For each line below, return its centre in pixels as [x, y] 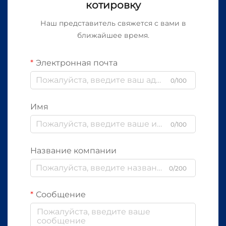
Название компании [73, 150]
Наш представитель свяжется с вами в [113, 23]
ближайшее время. [113, 35]
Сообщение [61, 194]
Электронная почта [77, 63]
